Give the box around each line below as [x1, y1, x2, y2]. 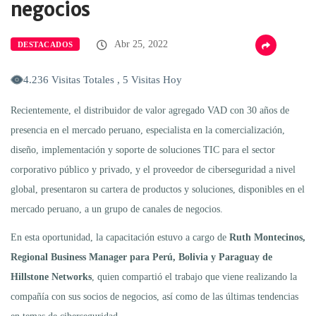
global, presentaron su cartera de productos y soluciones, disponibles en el [11, 183, 305, 195]
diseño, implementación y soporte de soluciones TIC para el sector [11, 144, 275, 155]
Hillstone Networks [11, 271, 92, 282]
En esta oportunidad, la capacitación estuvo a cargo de [11, 231, 229, 243]
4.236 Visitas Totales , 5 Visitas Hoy [23, 73, 182, 85]
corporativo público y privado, [11, 164, 133, 175]
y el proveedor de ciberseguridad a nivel [135, 164, 296, 175]
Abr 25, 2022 [111, 38, 169, 49]
